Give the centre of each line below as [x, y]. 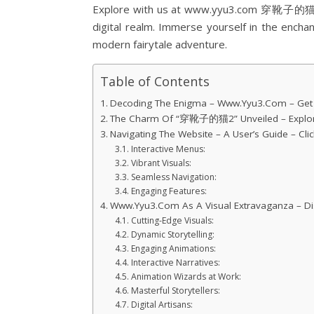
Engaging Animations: [173, 249]
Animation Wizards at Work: [186, 277]
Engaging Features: [169, 191]
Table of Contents [155, 82]
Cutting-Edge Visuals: [172, 221]
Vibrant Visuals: [161, 163]
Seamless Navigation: [173, 177]
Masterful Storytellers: [175, 291]
